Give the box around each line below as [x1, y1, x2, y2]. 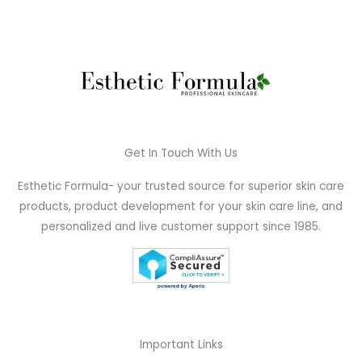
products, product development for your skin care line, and [19, 199, 343, 215]
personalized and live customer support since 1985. [41, 219, 321, 235]
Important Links [139, 336, 223, 352]
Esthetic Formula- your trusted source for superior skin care [18, 179, 344, 195]
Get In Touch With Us [124, 145, 238, 162]
